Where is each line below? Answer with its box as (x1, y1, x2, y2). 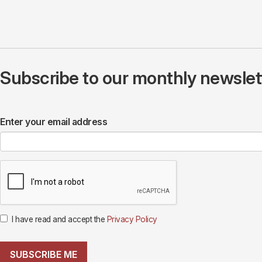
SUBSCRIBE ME (10, 249, 77, 261)
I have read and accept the (12, 215, 107, 224)
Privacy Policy (106, 215, 157, 224)
